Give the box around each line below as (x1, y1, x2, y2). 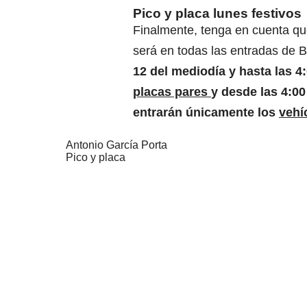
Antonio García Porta (66, 139, 167, 151)
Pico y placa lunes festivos (133, 6, 302, 21)
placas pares (133, 85, 211, 99)
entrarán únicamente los (133, 106, 279, 120)
